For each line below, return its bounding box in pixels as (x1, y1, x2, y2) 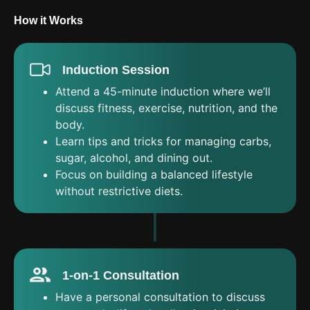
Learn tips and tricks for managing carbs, (55, 134, 271, 149)
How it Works (14, 15, 83, 27)
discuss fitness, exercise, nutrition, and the (55, 101, 277, 116)
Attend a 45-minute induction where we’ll (55, 84, 271, 99)
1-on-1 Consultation (62, 268, 180, 282)
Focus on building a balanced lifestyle (55, 167, 253, 182)
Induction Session (62, 63, 170, 77)
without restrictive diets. (55, 184, 183, 199)
